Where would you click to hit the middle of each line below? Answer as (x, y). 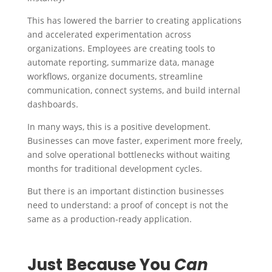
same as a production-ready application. (109, 219)
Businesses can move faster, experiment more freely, (134, 141)
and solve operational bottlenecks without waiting (128, 155)
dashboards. (53, 104)
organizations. (56, 49)
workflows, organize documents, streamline (115, 76)
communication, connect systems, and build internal (134, 90)
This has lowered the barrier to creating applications (134, 21)
